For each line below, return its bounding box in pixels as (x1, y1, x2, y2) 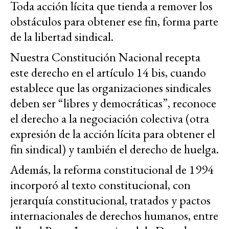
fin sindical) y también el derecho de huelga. (10, 141, 219, 157)
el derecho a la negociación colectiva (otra (10, 110, 209, 127)
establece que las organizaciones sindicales (10, 80, 211, 96)
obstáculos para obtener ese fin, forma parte (10, 13, 218, 30)
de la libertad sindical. (10, 29, 113, 45)
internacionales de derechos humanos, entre (10, 208, 218, 224)
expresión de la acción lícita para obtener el (10, 126, 215, 142)
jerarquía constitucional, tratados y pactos (10, 192, 211, 209)
